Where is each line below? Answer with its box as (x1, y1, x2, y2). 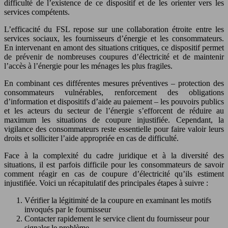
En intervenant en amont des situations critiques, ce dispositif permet (4, 43, 224, 52)
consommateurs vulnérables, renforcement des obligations (4, 88, 224, 97)
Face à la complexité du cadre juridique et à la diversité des (4, 151, 224, 160)
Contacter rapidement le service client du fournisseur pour (24, 214, 209, 223)
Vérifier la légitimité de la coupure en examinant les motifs (24, 195, 211, 205)
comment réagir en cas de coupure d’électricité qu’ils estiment (4, 169, 224, 178)
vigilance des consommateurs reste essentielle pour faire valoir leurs (4, 124, 224, 133)
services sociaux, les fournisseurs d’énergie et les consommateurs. (4, 34, 224, 43)
